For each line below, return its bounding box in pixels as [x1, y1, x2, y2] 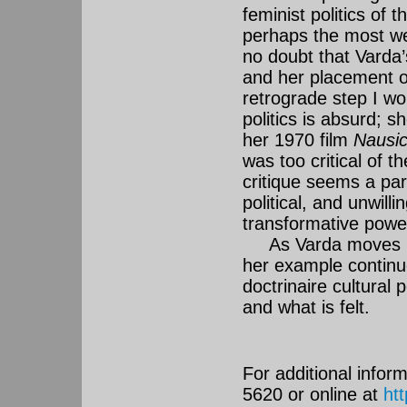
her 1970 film [243, 130, 353, 151]
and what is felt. [243, 297, 370, 318]
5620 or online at [243, 383, 383, 404]
